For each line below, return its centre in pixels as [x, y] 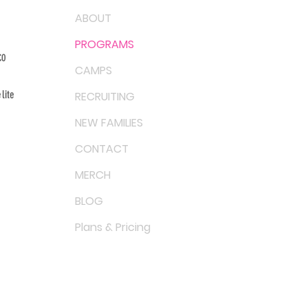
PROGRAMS [104, 45]
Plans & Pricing [113, 228]
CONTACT [102, 149]
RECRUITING [105, 97]
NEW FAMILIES [109, 123]
